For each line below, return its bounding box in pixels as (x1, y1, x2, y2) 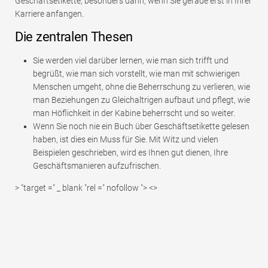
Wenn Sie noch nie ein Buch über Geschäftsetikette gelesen (33, 121, 249, 132)
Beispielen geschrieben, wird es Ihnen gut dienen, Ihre (33, 148, 228, 158)
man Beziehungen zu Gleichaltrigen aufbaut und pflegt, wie (33, 95, 250, 105)
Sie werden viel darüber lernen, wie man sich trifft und (33, 56, 229, 66)
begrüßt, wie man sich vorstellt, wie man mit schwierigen (33, 69, 240, 79)
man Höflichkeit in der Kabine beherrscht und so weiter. (33, 108, 235, 118)
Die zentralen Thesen (15, 29, 133, 45)
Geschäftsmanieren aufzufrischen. (33, 161, 161, 171)
